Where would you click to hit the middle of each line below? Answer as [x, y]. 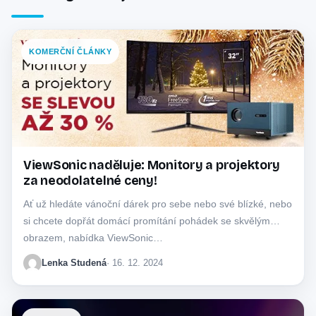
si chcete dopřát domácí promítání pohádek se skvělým [147, 220]
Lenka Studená [74, 262]
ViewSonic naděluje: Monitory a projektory [152, 165]
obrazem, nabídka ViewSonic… [93, 237]
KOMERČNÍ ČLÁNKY [71, 52]
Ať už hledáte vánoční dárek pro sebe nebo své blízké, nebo [158, 203]
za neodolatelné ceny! [90, 181]
